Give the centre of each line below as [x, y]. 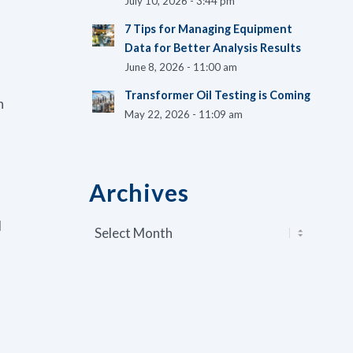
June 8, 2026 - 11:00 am [181, 67]
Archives [139, 192]
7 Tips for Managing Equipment [209, 29]
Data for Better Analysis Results [213, 48]
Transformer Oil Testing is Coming [218, 95]
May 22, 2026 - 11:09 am [184, 114]
